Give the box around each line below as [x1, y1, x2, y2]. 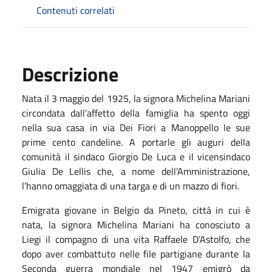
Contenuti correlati [36, 2, 115, 18]
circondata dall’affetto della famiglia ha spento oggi [22, 105, 250, 120]
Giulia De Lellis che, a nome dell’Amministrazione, [22, 163, 250, 178]
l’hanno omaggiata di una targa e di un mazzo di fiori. [22, 178, 239, 193]
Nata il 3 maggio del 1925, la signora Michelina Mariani [22, 90, 250, 106]
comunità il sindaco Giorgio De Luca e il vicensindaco [22, 149, 250, 164]
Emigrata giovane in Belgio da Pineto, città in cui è [22, 202, 250, 217]
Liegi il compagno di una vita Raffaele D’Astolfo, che [22, 231, 250, 246]
